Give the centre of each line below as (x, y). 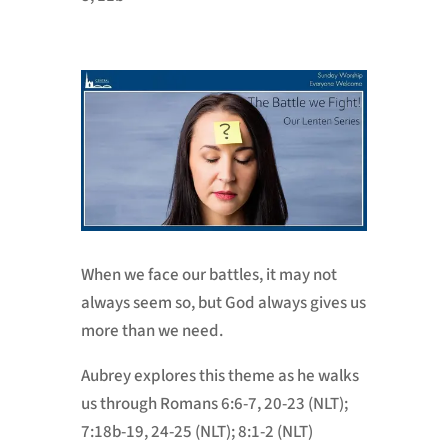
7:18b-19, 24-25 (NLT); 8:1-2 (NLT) (196, 431)
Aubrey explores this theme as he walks (219, 375)
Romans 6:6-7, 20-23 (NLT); (253, 403)
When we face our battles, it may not (208, 274)
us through (120, 403)
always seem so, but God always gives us (223, 302)
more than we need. (151, 330)
